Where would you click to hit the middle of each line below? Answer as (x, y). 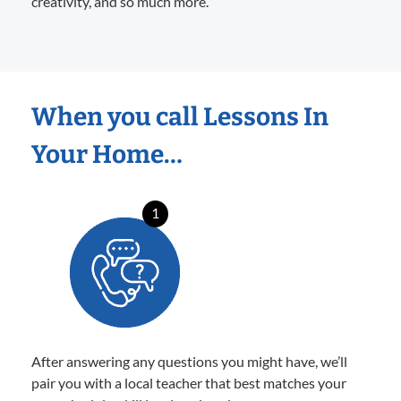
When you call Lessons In (180, 116)
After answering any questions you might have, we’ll (189, 361)
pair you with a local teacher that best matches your (189, 382)
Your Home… (107, 154)
